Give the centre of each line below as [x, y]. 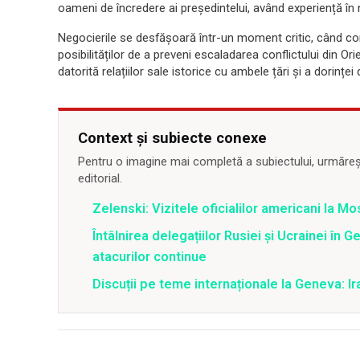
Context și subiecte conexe [172, 138]
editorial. [100, 178]
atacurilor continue [149, 257]
